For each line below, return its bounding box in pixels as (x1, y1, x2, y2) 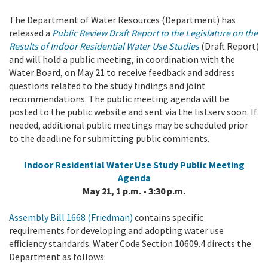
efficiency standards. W (9, 237, 100, 249)
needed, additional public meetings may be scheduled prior (9, 118, 248, 131)
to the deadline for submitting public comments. (9, 132, 209, 144)
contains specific (133, 211, 203, 223)
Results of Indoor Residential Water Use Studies (9, 39, 199, 52)
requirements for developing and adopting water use (9, 224, 224, 236)
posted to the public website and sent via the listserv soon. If (9, 105, 257, 118)
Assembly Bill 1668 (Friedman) (9, 211, 133, 223)
